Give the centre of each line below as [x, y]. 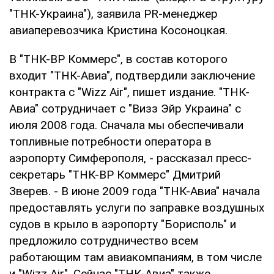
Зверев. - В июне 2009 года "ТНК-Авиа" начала [135, 191]
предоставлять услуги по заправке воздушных [137, 207]
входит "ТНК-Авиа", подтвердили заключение [132, 75]
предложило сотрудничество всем [104, 240]
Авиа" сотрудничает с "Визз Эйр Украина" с [125, 108]
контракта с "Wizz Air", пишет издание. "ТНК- [129, 92]
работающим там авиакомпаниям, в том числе [135, 257]
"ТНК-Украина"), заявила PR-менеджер [113, 13]
